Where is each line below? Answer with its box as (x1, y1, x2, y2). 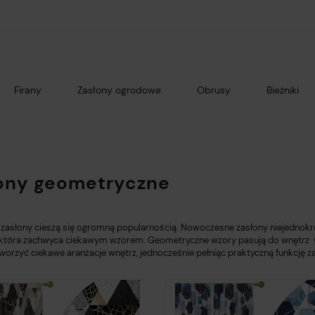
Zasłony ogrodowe (77, 84, 161, 96)
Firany (13, 84, 41, 96)
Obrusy (196, 84, 231, 96)
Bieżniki (266, 84, 299, 96)
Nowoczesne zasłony (181, 221, 268, 234)
